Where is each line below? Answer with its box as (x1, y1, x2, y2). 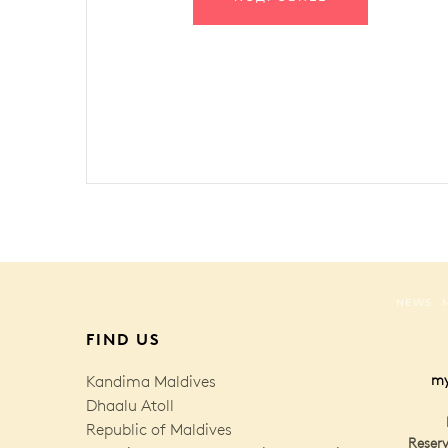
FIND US (86, 328, 161, 349)
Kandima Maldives (86, 371, 216, 391)
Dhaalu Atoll (86, 395, 174, 415)
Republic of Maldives (86, 419, 232, 439)
